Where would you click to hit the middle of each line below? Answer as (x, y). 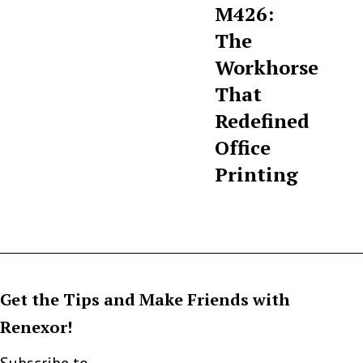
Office (243, 147)
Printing (257, 174)
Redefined (263, 121)
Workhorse (267, 67)
